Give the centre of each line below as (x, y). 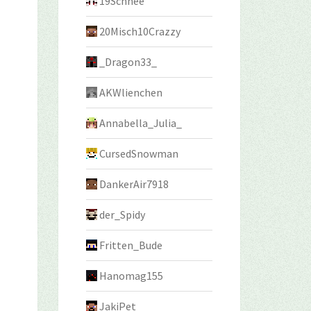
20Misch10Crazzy (140, 31)
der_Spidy (122, 215)
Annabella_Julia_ (140, 123)
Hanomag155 (131, 276)
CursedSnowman (138, 153)
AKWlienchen (131, 92)
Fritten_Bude (131, 245)
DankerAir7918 (134, 184)
